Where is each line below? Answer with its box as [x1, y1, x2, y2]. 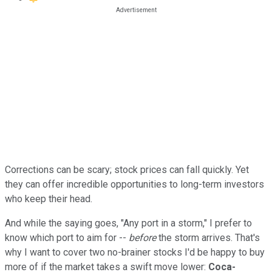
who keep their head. [5, 192, 95, 205]
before [129, 231, 156, 243]
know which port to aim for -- [5, 231, 129, 243]
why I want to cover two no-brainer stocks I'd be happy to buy [5, 246, 265, 258]
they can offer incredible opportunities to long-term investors [5, 178, 264, 190]
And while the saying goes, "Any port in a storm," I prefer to [5, 217, 252, 229]
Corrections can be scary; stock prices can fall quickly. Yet [5, 163, 249, 175]
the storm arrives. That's [156, 231, 260, 243]
